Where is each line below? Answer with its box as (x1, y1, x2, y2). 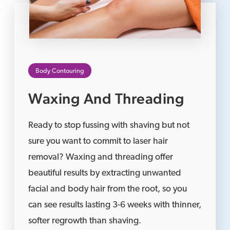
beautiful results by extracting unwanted (28, 168, 182, 178)
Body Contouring (35, 67, 85, 74)
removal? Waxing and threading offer (28, 152, 174, 162)
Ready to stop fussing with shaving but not (28, 121, 190, 130)
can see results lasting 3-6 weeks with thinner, (28, 200, 202, 209)
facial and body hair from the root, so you (28, 184, 187, 194)
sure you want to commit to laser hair (28, 137, 168, 146)
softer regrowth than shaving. (28, 216, 142, 225)
